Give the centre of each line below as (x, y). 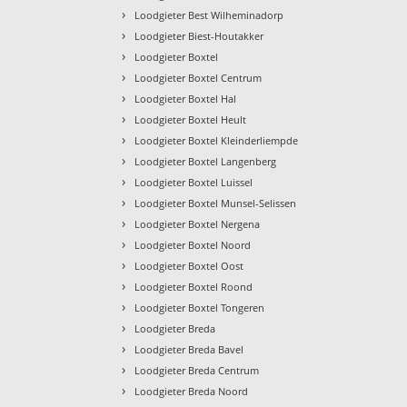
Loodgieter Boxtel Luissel (194, 183)
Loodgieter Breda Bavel (189, 350)
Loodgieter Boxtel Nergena (198, 224)
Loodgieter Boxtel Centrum (199, 78)
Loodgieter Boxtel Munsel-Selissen (216, 203)
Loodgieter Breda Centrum (197, 371)
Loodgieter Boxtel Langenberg (206, 162)
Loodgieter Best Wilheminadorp (209, 15)
